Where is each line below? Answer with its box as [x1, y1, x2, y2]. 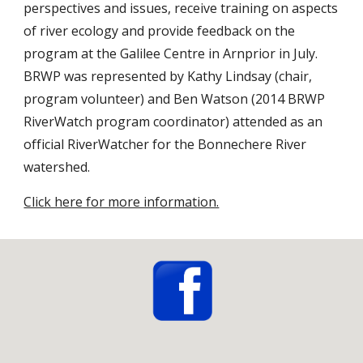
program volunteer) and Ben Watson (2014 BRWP [23, 90, 326, 108]
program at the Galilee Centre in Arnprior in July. [23, 45, 318, 62]
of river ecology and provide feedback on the [23, 22, 296, 40]
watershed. [23, 158, 91, 176]
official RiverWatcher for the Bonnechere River [23, 135, 307, 153]
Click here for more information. [23, 193, 220, 211]
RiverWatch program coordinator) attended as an [23, 113, 323, 130]
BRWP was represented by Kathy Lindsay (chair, [23, 67, 313, 85]
